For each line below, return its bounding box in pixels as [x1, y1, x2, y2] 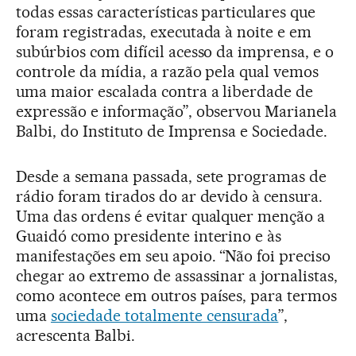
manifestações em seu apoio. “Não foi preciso [16, 246, 331, 266]
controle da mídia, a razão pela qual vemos [16, 62, 319, 82]
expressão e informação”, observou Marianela [16, 102, 338, 122]
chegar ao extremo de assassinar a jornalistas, [16, 266, 339, 286]
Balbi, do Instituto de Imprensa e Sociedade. [16, 122, 328, 141]
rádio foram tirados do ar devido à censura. [16, 187, 323, 207]
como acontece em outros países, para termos [16, 286, 338, 306]
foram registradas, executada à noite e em [16, 22, 312, 42]
